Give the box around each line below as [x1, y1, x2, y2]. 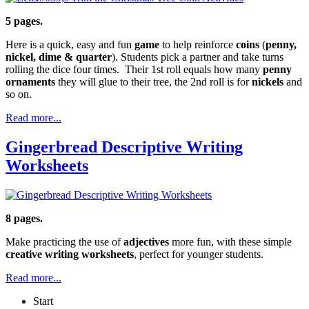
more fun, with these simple [169, 236, 292, 248]
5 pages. [6, 15, 43, 28]
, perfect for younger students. [134, 248, 263, 261]
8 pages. [6, 212, 43, 225]
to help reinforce [159, 39, 236, 51]
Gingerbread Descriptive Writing [6, 138, 243, 157]
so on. [6, 88, 32, 101]
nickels [252, 76, 283, 88]
